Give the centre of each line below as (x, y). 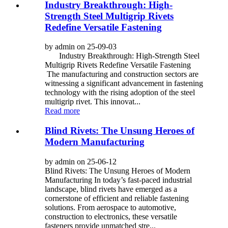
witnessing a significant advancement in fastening (124, 83)
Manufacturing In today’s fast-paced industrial (118, 180)
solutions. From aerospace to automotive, (110, 207)
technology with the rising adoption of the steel (120, 93)
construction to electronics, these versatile (111, 216)
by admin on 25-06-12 (81, 161)
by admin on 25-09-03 (81, 47)
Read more (62, 111)
